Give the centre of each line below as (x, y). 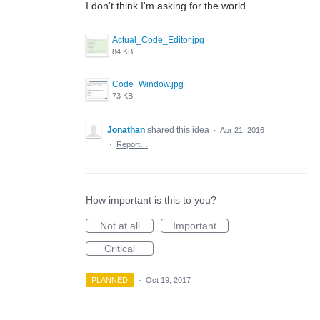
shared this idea (179, 130)
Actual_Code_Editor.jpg (158, 40)
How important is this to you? (151, 200)
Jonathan (126, 130)
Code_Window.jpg (148, 84)
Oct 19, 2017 (168, 280)
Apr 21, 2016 (242, 130)
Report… (132, 144)
